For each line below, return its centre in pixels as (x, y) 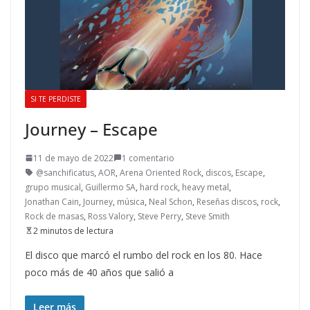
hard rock (159, 187)
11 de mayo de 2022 (73, 158)
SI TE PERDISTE (56, 99)
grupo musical (53, 187)
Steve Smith (208, 216)
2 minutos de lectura (73, 230)
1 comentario (148, 158)
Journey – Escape (91, 129)
